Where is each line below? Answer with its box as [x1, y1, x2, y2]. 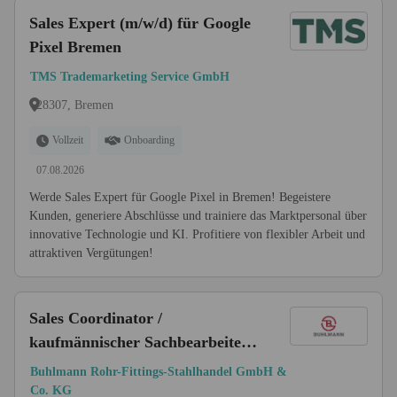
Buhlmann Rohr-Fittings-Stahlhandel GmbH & [30, 365, 287, 378]
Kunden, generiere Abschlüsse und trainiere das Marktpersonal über [29, 209, 367, 222]
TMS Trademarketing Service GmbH [30, 70, 230, 83]
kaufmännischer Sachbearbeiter [29, 333, 248, 351]
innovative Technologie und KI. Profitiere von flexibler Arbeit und [29, 228, 365, 241]
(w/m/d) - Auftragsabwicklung [29, 357, 236, 375]
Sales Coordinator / [29, 309, 162, 327]
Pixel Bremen [29, 38, 121, 56]
